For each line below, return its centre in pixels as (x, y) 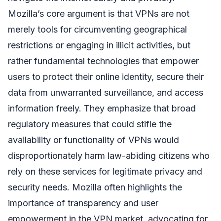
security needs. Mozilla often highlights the (95, 187)
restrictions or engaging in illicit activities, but (99, 45)
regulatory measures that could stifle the (90, 124)
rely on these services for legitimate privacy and (105, 172)
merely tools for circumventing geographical (97, 30)
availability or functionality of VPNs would (93, 140)
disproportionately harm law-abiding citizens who (109, 156)
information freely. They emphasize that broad (102, 109)
